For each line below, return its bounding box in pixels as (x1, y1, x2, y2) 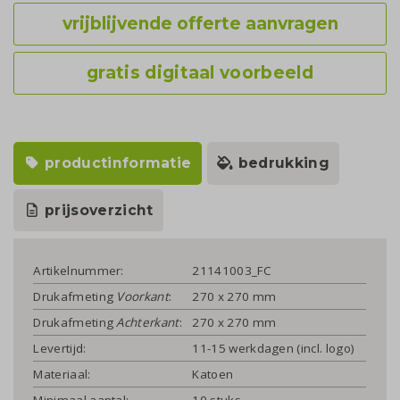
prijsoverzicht (40, 201, 154, 219)
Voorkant (116, 287, 169, 304)
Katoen (192, 365, 234, 382)
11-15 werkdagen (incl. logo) (192, 339, 355, 356)
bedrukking (234, 154, 329, 172)
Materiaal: (33, 365, 91, 382)
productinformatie (40, 154, 192, 172)
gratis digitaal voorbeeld (87, 62, 313, 84)
